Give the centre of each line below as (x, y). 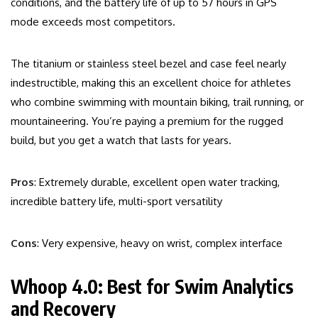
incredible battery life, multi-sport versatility (116, 202)
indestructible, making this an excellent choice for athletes (151, 83)
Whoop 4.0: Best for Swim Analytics (152, 287)
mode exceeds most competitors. (93, 22)
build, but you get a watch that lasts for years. (121, 141)
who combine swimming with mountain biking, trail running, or (157, 102)
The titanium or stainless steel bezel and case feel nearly (148, 64)
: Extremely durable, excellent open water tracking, (157, 182)
